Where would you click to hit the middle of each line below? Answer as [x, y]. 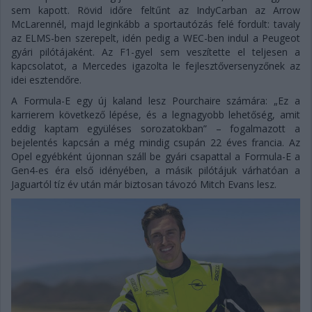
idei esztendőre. [46, 79]
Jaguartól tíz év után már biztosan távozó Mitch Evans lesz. [144, 184]
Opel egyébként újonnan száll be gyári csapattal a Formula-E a [156, 156]
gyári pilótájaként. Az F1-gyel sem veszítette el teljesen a [156, 52]
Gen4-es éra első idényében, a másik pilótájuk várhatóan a [156, 170]
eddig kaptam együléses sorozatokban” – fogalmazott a [156, 128]
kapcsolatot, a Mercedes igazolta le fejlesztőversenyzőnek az [156, 65]
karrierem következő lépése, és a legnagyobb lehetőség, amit [156, 114]
